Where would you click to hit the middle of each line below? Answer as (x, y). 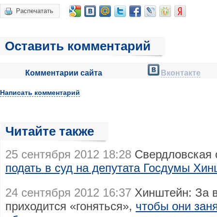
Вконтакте (181, 73)
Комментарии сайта (63, 73)
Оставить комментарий (78, 46)
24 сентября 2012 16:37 (68, 193)
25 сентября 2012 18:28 (68, 154)
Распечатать (35, 11)
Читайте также (50, 131)
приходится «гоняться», (70, 206)
